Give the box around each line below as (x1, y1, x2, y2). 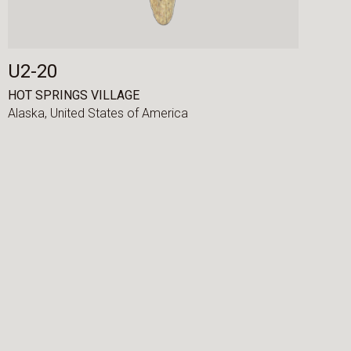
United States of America (49, 106, 188, 121)
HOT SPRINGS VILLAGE (7, 87, 139, 103)
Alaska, (7, 106, 50, 121)
